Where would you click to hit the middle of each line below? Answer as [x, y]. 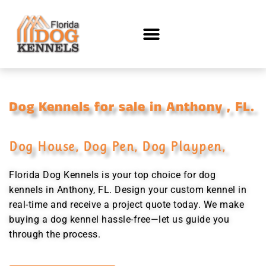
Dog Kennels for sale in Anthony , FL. [132, 107]
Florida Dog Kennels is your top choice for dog [112, 175]
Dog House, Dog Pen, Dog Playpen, [117, 146]
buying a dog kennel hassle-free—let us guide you [119, 219]
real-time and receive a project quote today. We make [126, 205]
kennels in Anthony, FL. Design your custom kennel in [128, 190]
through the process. [55, 234]
